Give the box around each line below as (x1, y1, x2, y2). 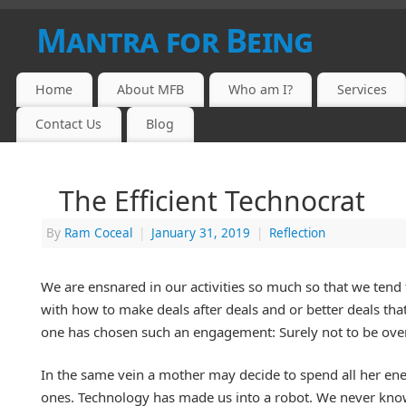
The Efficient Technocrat (59, 181, 365, 219)
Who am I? (227, 81, 293, 99)
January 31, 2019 (151, 224, 250, 241)
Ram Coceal (64, 224, 132, 241)
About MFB (117, 81, 185, 99)
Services (336, 81, 387, 99)
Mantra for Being (36, 18, 314, 63)
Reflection (269, 224, 325, 241)
